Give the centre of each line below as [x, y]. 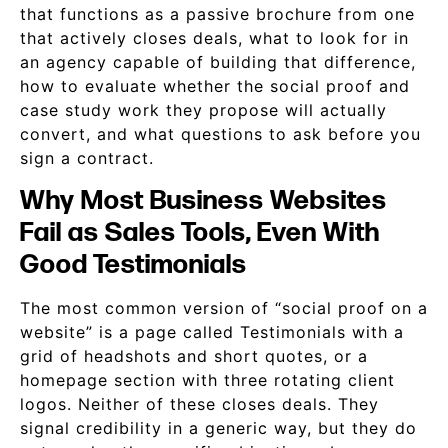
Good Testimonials [133, 265]
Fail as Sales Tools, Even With [200, 233]
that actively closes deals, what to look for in [214, 38]
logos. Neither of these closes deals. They [199, 404]
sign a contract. [87, 158]
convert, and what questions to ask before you [220, 134]
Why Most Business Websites [203, 201]
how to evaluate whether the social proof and [215, 86]
